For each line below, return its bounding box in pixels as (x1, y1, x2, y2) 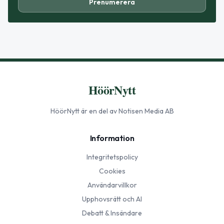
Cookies (98, 166, 125, 176)
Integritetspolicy (86, 152, 138, 162)
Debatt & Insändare (82, 208, 142, 218)
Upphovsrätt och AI (82, 194, 142, 204)
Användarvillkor (87, 180, 137, 190)
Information (89, 133, 134, 143)
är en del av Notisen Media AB (79, 106, 174, 116)
